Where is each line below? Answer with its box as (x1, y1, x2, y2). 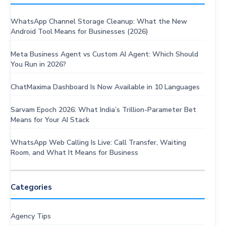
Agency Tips (11, 211, 51, 221)
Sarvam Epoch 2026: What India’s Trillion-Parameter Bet (11, 104, 196, 115)
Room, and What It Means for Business (11, 147, 138, 157)
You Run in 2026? (11, 59, 66, 69)
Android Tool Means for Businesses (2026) (11, 26, 148, 36)
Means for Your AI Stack (11, 115, 89, 125)
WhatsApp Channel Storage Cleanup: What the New (11, 16, 187, 26)
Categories (11, 182, 52, 192)
